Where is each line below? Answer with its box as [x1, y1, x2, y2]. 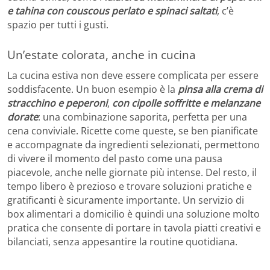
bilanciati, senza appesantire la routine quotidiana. [7, 234, 237, 248]
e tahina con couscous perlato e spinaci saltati [7, 4, 217, 18]
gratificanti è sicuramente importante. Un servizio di [7, 193, 244, 207]
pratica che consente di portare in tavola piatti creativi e [7, 221, 261, 234]
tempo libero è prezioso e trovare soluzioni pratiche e [7, 179, 252, 193]
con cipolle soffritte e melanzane [112, 96, 260, 110]
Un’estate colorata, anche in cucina [7, 47, 196, 63]
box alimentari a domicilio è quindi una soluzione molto [7, 207, 260, 221]
